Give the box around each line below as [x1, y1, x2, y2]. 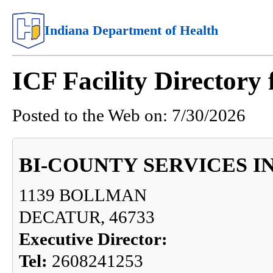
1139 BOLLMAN [19, 185, 147, 205]
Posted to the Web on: [12, 105, 168, 126]
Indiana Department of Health [44, 23, 219, 38]
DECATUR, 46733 [19, 207, 155, 227]
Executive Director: [19, 229, 168, 249]
